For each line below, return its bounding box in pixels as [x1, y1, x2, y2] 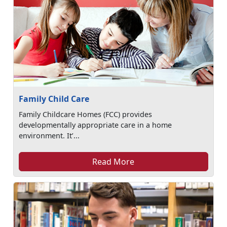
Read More [92, 156, 135, 167]
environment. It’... [19, 131, 80, 140]
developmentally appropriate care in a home [19, 120, 172, 130]
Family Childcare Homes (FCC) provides [19, 109, 153, 119]
